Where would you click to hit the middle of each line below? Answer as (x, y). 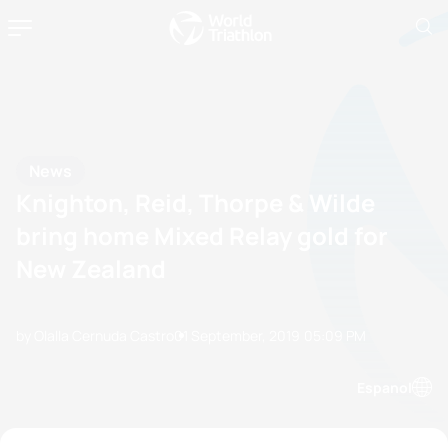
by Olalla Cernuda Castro (95, 335)
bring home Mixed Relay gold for (202, 235)
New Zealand (91, 268)
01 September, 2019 (237, 335)
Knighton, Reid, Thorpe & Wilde (195, 202)
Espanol (384, 387)
